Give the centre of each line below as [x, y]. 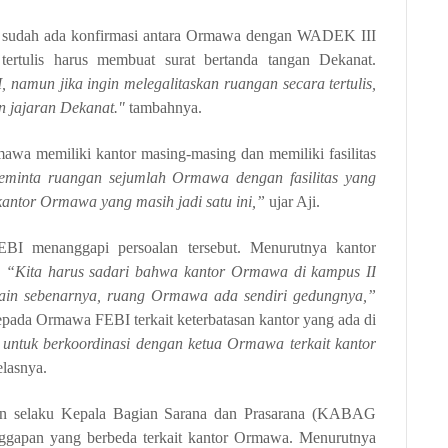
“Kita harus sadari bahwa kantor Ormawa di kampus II [191, 271]
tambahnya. [165, 107]
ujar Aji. [294, 201]
